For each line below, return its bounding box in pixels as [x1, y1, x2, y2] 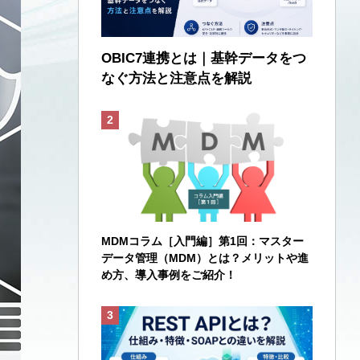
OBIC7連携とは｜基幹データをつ [101, 50, 306, 66]
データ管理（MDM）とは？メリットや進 [101, 251, 309, 264]
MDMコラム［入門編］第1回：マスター [101, 234, 304, 247]
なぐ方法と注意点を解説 [101, 70, 252, 86]
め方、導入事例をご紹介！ [101, 268, 236, 281]
